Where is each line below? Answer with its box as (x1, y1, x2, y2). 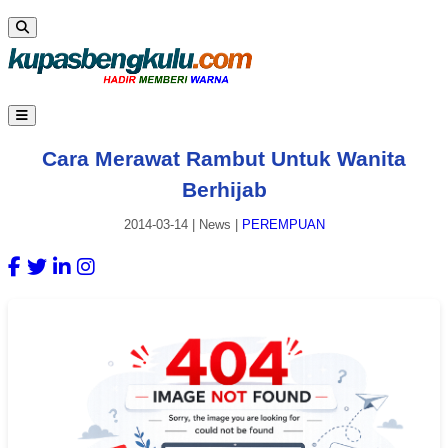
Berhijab (181, 177, 267, 201)
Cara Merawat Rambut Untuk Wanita (42, 146, 406, 170)
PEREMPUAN (241, 217, 325, 233)
